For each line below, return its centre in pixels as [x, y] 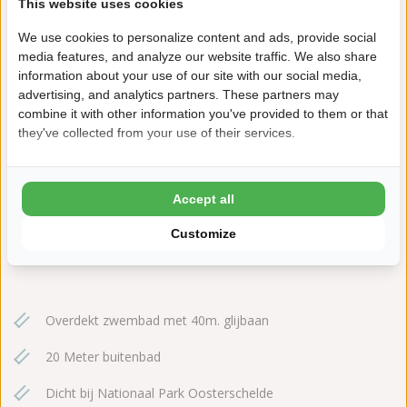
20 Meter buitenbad [103, 356]
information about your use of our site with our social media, [190, 75]
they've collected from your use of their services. [157, 132]
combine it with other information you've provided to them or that [203, 113]
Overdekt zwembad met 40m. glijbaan [157, 320]
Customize [203, 233]
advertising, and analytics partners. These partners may [179, 94]
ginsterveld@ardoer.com [121, 231]
